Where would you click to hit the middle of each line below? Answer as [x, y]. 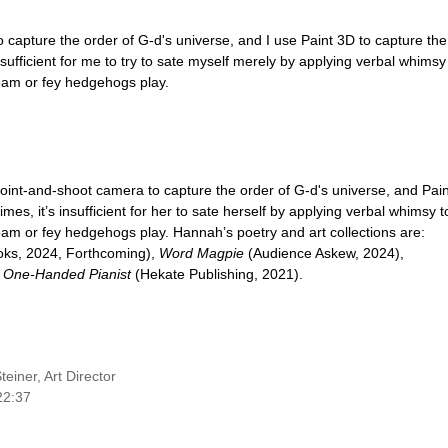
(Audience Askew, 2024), [326, 252]
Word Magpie [203, 252]
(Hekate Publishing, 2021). [217, 273]
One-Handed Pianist [67, 273]
